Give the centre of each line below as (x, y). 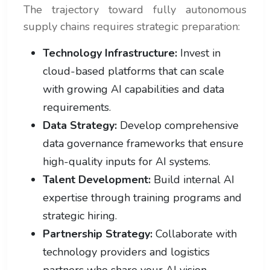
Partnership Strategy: (98, 234)
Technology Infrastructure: (110, 53)
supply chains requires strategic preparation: (132, 26)
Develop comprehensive (178, 125)
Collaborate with (195, 234)
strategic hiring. (80, 215)
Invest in (199, 53)
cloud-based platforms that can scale (133, 71)
